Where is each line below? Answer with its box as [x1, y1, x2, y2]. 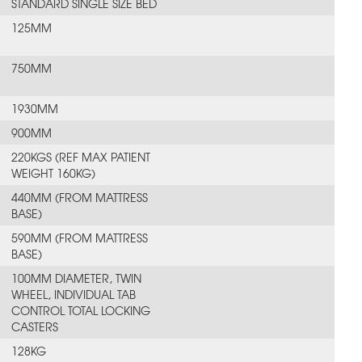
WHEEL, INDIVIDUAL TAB [11, 286, 137, 302]
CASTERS [11, 318, 59, 335]
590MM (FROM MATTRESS [11, 229, 149, 246]
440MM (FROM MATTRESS [11, 189, 149, 205]
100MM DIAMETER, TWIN [11, 270, 142, 286]
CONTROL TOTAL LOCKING [11, 302, 151, 318]
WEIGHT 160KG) [11, 165, 96, 181]
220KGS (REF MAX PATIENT [11, 149, 151, 165]
